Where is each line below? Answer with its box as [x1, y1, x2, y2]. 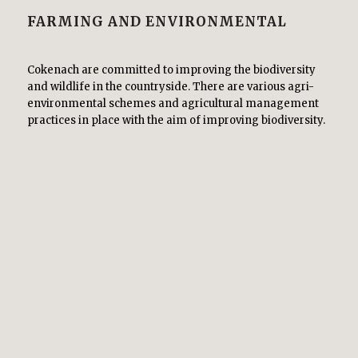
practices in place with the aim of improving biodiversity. [26, 113, 325, 128]
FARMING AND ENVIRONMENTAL [26, 13, 287, 30]
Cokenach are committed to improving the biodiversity [26, 63, 316, 78]
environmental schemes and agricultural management [26, 97, 319, 111]
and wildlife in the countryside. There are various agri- [26, 80, 314, 94]
